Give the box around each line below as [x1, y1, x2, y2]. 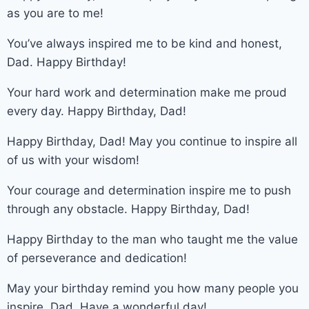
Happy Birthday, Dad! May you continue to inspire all [7, 134, 297, 148]
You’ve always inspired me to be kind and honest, [7, 36, 282, 50]
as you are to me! [7, 6, 103, 20]
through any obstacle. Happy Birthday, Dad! [7, 201, 250, 216]
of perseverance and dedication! [7, 250, 187, 265]
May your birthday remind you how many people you [7, 281, 299, 295]
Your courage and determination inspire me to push [7, 183, 291, 197]
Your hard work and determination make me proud [7, 85, 287, 99]
